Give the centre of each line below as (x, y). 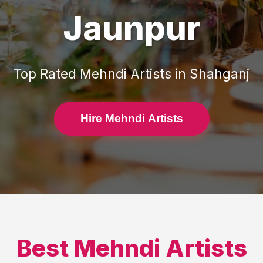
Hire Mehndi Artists (131, 118)
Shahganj (220, 74)
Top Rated (47, 74)
